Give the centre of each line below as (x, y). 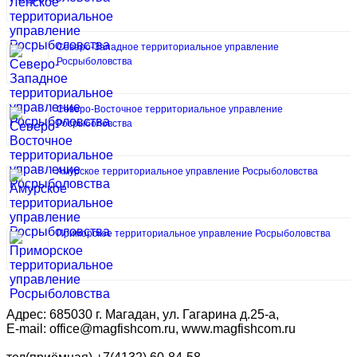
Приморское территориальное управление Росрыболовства (194, 234)
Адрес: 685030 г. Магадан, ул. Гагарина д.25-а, (143, 315)
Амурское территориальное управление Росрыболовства (187, 172)
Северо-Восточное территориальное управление (170, 110)
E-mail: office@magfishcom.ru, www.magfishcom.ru (151, 329)
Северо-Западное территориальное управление (168, 47)
